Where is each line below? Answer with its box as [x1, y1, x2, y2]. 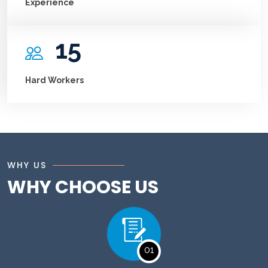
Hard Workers [25, 75, 84, 86]
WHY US [7, 159, 47, 172]
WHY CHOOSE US [7, 175, 159, 200]
